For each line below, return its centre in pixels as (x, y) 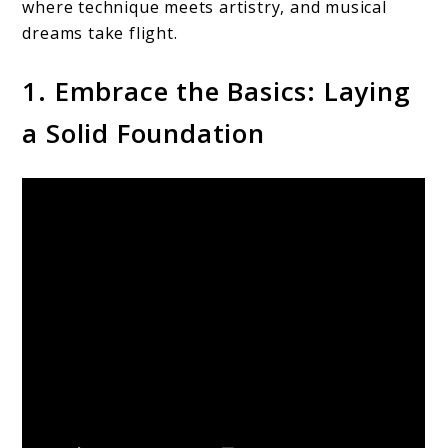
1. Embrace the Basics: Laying (216, 91)
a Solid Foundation (143, 133)
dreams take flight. (100, 33)
